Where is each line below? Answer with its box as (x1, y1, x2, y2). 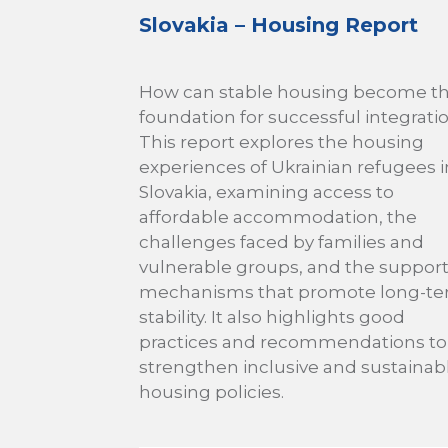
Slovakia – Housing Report (139, 12, 418, 37)
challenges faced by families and (139, 231, 424, 252)
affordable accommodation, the (139, 206, 417, 227)
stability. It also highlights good (139, 306, 405, 327)
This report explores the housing (139, 131, 424, 152)
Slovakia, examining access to (139, 181, 394, 202)
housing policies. (139, 381, 284, 402)
